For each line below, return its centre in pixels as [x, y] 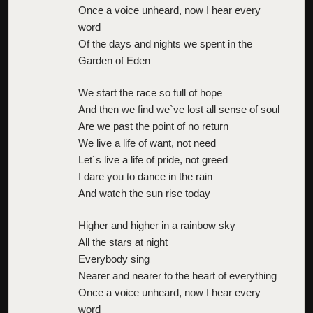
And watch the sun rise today [144, 193]
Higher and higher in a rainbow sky [157, 225]
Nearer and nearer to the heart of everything [177, 275]
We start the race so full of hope [150, 92]
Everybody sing [114, 259]
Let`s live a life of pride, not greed [153, 159]
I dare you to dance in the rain [145, 176]
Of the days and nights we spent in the [165, 43]
